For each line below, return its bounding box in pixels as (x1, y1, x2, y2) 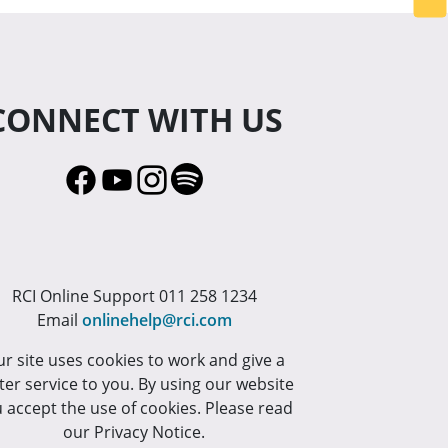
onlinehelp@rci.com (81, 308, 232, 331)
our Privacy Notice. (63, 420, 206, 443)
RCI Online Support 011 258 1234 (11, 284, 257, 307)
